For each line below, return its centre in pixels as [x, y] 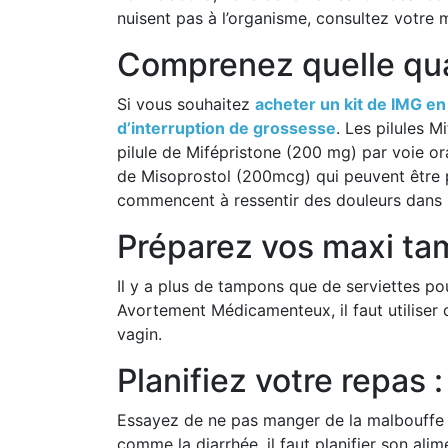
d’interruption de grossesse [226, 127]
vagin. [139, 333]
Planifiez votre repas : [280, 380]
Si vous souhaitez [186, 103]
